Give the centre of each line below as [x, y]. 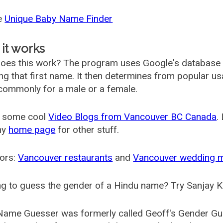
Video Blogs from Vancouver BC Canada [133, 117]
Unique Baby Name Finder [59, 19]
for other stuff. [87, 130]
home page [32, 130]
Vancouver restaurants [65, 158]
